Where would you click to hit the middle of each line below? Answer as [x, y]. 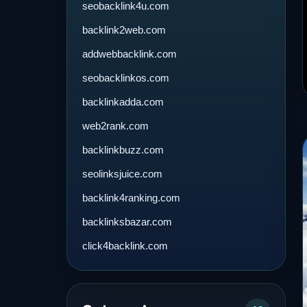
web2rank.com [115, 126]
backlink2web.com [124, 30]
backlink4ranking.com [131, 198]
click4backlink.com [125, 246]
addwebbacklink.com [130, 54]
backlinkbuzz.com [123, 150]
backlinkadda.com [123, 102]
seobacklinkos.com [126, 78]
